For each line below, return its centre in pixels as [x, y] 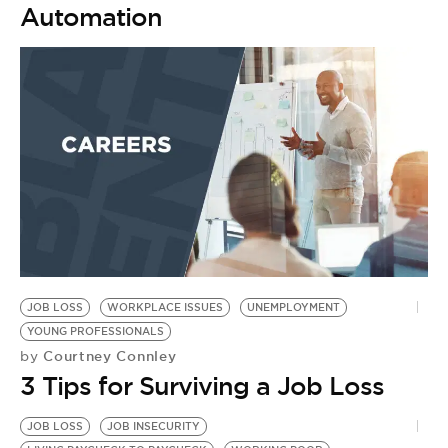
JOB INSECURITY [153, 426]
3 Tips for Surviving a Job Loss [202, 385]
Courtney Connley [107, 355]
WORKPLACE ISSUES [165, 307]
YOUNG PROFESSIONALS [95, 331]
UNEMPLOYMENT [293, 307]
